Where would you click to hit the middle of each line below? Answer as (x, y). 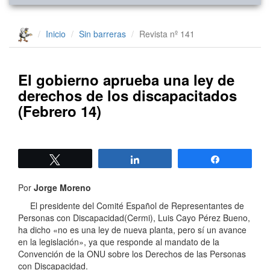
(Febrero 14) (60, 111)
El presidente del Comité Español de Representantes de (137, 206)
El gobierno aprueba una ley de (126, 80)
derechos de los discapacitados (127, 96)
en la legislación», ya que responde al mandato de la (119, 242)
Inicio (56, 33)
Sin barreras (102, 33)
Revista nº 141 (167, 33)
